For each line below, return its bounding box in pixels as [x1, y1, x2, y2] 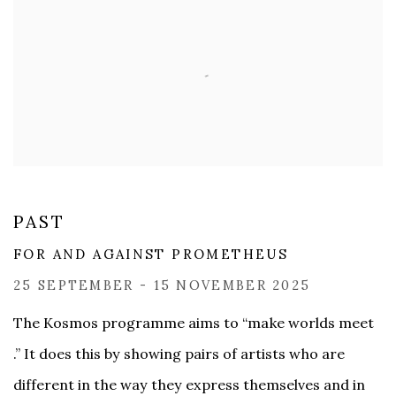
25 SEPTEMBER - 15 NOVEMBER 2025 [13, 278, 311, 294]
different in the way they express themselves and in [13, 376, 365, 394]
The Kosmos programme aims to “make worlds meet [13, 314, 374, 332]
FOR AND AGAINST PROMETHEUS [13, 246, 289, 263]
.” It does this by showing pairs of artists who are [13, 345, 345, 363]
